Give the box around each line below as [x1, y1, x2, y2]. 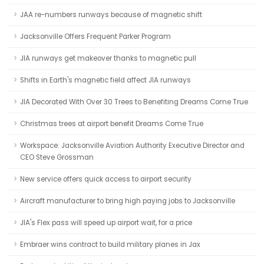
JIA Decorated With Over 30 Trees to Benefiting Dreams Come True [20, 97, 248, 107]
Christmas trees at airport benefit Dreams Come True [20, 119, 203, 128]
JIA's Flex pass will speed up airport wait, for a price [20, 218, 192, 227]
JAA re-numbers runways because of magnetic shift [20, 10, 202, 19]
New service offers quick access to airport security [20, 174, 192, 184]
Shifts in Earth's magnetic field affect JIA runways [20, 75, 191, 85]
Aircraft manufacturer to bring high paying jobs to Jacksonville [20, 196, 235, 206]
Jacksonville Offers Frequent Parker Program [20, 32, 171, 41]
